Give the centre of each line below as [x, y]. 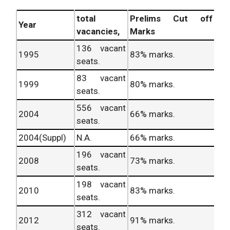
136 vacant [101, 49]
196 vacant [101, 155]
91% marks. [152, 221]
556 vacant [101, 108]
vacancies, [98, 32]
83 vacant [101, 78]
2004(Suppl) [42, 138]
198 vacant [101, 185]
